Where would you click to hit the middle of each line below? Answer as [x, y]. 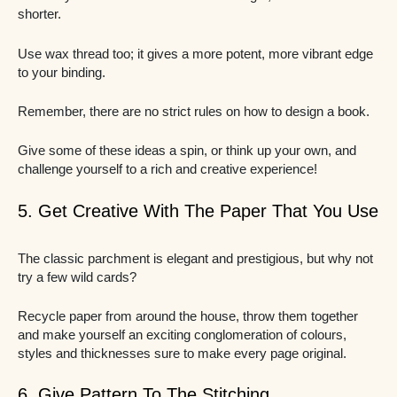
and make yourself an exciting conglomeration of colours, [182, 335]
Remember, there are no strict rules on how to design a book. [195, 111]
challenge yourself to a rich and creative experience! [167, 170]
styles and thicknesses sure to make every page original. [182, 354]
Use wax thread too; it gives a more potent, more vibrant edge [195, 54]
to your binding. [62, 72]
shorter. [41, 15]
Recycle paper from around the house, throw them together [188, 316]
